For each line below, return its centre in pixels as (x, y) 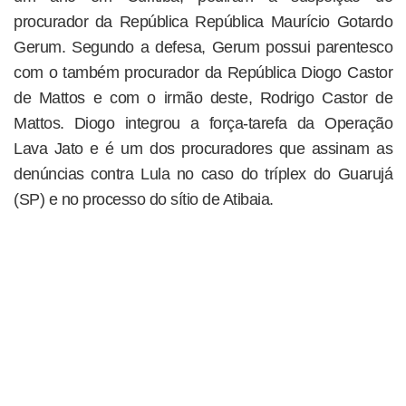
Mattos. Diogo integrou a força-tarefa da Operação (203, 123)
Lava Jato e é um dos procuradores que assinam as (203, 149)
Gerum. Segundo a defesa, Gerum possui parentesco (203, 47)
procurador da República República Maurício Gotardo (203, 22)
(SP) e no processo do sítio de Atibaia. (144, 199)
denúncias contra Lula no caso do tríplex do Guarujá (203, 174)
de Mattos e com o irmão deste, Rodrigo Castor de (203, 98)
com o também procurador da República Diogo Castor (203, 72)
